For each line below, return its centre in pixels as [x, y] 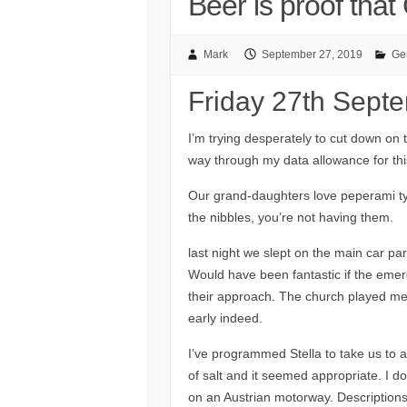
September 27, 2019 [312, 55]
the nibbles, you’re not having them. [290, 217]
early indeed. [225, 318]
